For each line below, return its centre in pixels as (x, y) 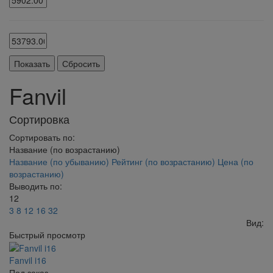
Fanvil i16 (28, 261)
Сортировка (39, 119)
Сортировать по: (42, 137)
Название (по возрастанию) (65, 149)
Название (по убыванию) (60, 161)
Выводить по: (36, 186)
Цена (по (236, 161)
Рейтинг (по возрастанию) (165, 161)
